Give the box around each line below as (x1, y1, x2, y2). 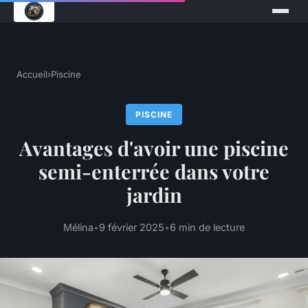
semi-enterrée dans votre (38, 158, 269, 185)
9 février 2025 (99, 221, 164, 234)
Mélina (63, 221, 93, 234)
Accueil (16, 69, 47, 80)
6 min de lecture (170, 221, 245, 234)
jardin (126, 181, 182, 208)
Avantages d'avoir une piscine (19, 135, 289, 162)
